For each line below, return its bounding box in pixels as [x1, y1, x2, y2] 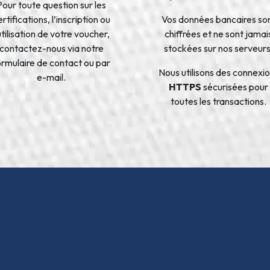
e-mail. [37, 71, 66, 83]
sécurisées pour [201, 80, 269, 93]
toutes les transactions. [171, 95, 267, 107]
